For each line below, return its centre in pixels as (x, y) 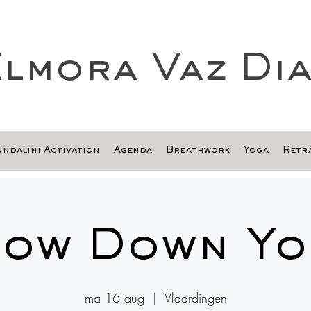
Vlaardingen (195, 298)
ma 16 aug (114, 298)
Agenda (133, 151)
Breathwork (197, 151)
